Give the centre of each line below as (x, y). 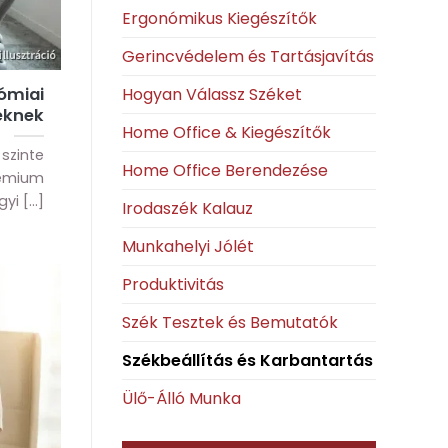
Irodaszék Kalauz (187, 208)
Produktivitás (173, 284)
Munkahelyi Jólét (188, 246)
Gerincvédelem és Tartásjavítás (248, 56)
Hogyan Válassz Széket (212, 94)
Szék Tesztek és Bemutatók (230, 322)
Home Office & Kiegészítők (226, 132)
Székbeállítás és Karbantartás (247, 360)
